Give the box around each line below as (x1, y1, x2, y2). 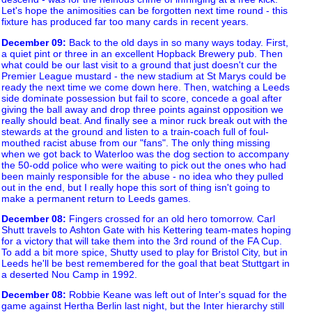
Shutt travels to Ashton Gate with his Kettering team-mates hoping (1, 224, 291, 235)
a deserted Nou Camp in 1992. (1, 268, 137, 280)
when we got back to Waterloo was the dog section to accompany (1, 148, 289, 159)
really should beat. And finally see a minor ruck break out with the (1, 114, 288, 126)
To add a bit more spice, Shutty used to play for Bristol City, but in (1, 246, 288, 258)
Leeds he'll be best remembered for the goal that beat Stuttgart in (1, 257, 290, 269)
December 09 (1, 36, 63, 48)
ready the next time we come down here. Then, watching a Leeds (1, 81, 290, 93)
